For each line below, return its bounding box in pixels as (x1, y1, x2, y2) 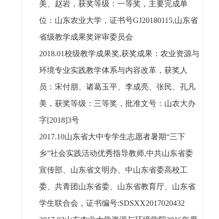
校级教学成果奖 (64, 49, 119, 58)
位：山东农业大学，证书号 (39, 16, 133, 25)
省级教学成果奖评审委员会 (39, 33, 133, 42)
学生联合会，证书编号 (39, 199, 117, 208)
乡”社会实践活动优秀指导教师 (39, 149, 144, 158)
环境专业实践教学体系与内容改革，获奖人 (39, 66, 188, 75)
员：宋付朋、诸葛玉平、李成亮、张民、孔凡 (39, 83, 196, 91)
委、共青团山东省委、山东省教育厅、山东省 (39, 182, 196, 191)
